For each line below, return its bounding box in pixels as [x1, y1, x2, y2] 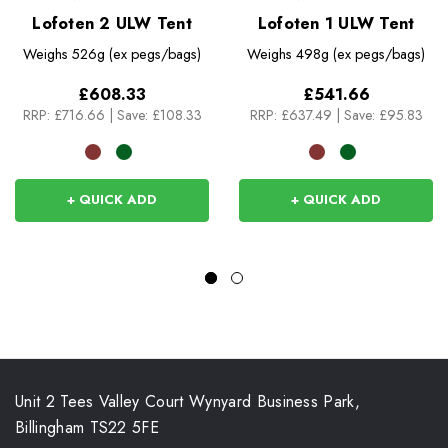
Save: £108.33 [116, 105, 202, 126]
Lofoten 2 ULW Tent [32, 12, 192, 36]
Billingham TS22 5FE [15, 416, 160, 440]
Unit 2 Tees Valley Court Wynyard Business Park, [15, 390, 361, 414]
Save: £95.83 [343, 105, 423, 126]
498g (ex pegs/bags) [295, 44, 425, 65]
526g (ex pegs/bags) [71, 44, 201, 65]
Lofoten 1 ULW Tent [257, 12, 415, 36]
